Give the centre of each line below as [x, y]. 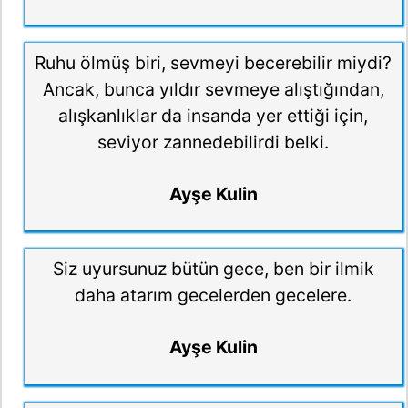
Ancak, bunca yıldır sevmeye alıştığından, [213, 90]
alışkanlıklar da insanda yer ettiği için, [213, 116]
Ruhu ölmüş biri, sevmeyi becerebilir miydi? [213, 63]
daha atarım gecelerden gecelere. [213, 296]
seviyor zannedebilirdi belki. [213, 143]
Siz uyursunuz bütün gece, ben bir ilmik [213, 269]
